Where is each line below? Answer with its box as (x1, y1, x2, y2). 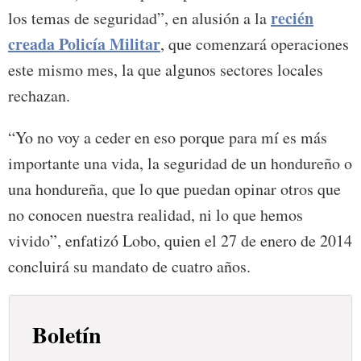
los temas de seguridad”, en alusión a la (8, 7, 271, 30)
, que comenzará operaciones (160, 33, 349, 56)
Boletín (32, 318, 102, 352)
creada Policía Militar (8, 32, 160, 56)
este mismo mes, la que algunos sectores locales (8, 59, 323, 81)
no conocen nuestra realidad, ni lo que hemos (8, 204, 303, 226)
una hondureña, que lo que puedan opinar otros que (8, 178, 341, 201)
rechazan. (8, 85, 70, 107)
